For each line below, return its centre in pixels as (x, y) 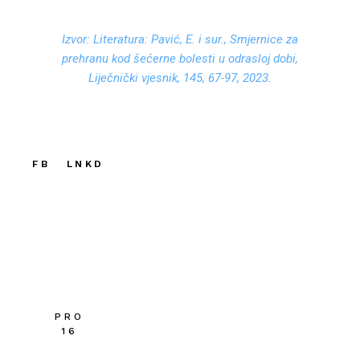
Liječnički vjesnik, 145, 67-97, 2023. (180, 78)
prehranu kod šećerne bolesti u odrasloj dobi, (180, 59)
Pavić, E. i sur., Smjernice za (224, 39)
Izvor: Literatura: (106, 39)
